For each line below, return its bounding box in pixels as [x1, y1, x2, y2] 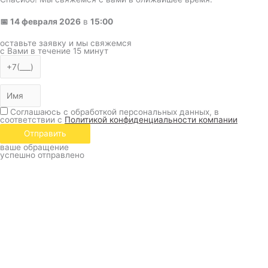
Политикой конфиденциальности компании [65, 115, 237, 125]
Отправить [24, 129, 66, 139]
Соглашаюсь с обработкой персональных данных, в [10, 107, 219, 117]
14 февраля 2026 [10, 16, 81, 26]
